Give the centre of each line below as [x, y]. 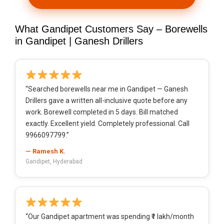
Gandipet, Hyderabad [54, 162]
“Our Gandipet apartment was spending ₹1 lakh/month [110, 217]
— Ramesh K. [45, 151]
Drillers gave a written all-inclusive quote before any [106, 101]
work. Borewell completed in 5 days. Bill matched [102, 112]
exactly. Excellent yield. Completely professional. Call [107, 124]
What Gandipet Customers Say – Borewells [111, 29]
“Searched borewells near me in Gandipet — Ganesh [107, 89]
